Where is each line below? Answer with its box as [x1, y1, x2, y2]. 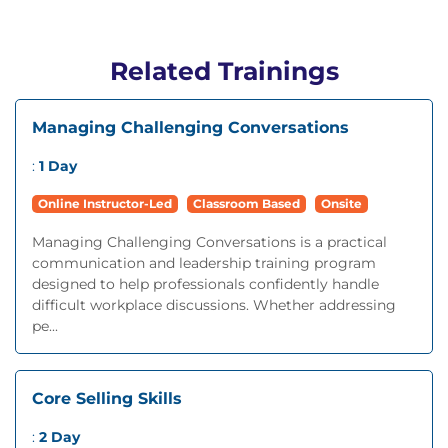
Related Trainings [109, 56, 339, 86]
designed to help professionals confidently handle [32, 275, 379, 293]
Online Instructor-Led [38, 196, 172, 211]
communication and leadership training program [32, 254, 376, 272]
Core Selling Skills [32, 389, 182, 408]
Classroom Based [193, 196, 300, 211]
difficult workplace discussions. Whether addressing [32, 296, 396, 314]
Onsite [321, 196, 362, 211]
